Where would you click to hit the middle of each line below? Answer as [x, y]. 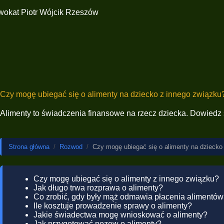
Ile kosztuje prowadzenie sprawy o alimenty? [113, 206]
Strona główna [29, 147]
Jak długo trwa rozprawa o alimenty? [98, 188]
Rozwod [71, 147]
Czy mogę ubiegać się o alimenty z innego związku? [126, 179]
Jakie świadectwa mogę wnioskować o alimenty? [120, 215]
